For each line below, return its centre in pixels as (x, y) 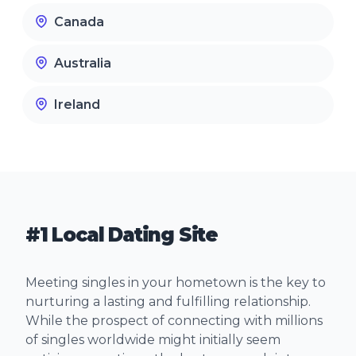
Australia (83, 64)
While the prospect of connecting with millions (174, 321)
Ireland (77, 105)
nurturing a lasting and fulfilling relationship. (168, 302)
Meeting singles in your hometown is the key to (176, 283)
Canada (79, 22)
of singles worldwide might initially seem (153, 340)
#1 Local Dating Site (122, 235)
